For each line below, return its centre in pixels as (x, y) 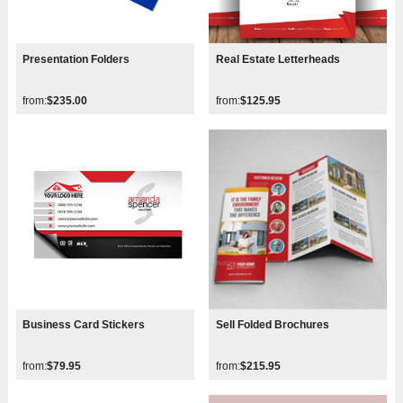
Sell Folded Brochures (273, 325)
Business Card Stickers (84, 325)
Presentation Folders (76, 60)
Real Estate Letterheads (278, 60)
